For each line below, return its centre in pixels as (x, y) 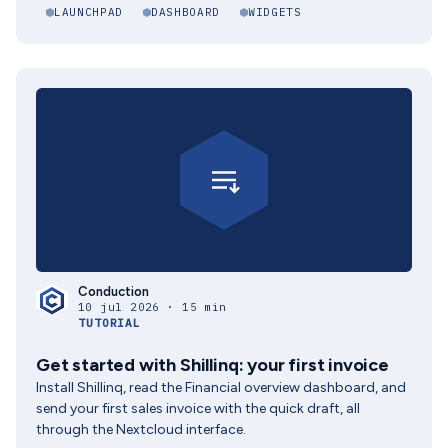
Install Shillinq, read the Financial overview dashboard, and (221, 387)
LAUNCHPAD (88, 12)
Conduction (113, 291)
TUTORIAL (110, 323)
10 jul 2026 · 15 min (152, 307)
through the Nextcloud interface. (141, 429)
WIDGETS (274, 12)
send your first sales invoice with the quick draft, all (198, 408)
